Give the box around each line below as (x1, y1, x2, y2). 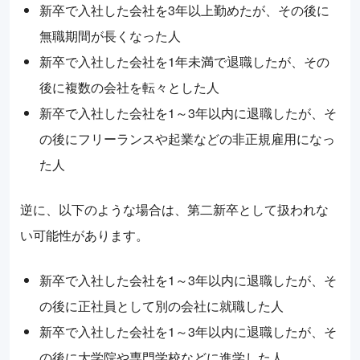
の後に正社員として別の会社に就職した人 (39, 297, 284, 316)
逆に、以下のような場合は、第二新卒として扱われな (20, 200, 329, 219)
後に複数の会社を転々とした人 (39, 78, 219, 97)
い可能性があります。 (20, 226, 149, 245)
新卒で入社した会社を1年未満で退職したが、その (39, 52, 329, 72)
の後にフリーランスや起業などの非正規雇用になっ (39, 129, 335, 149)
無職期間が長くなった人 (39, 27, 181, 46)
